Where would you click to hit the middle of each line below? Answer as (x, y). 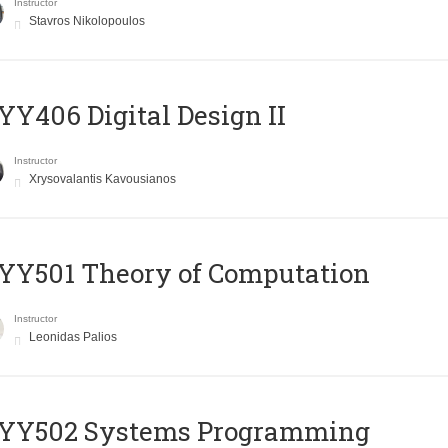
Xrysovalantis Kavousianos (102, 179)
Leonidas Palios (72, 337)
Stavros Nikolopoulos (86, 21)
